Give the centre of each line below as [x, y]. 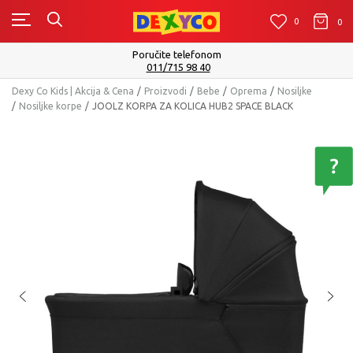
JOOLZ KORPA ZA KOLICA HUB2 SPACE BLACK [193, 106]
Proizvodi [165, 91]
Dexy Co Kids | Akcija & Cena [73, 91]
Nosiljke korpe [50, 106]
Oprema [249, 91]
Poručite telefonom [176, 54]
